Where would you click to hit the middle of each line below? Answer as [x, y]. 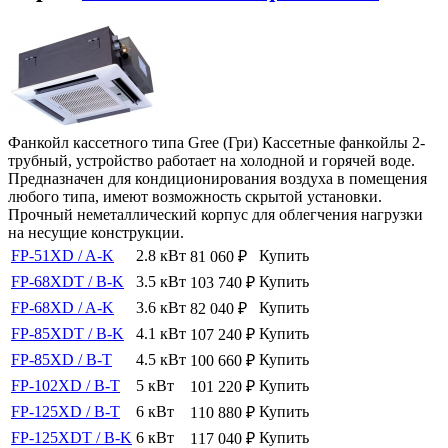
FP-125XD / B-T [65, 411]
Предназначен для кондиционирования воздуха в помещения [217, 178]
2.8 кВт [161, 255]
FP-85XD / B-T [61, 359]
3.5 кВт [161, 281]
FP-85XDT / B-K [67, 333]
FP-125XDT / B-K [71, 437]
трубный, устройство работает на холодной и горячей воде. [211, 160]
